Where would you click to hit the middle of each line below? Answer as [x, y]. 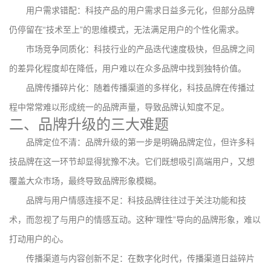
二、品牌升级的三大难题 [89, 124]
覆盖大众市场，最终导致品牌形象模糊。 [85, 181]
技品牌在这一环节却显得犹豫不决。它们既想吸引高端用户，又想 [132, 161]
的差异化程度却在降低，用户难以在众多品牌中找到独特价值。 [128, 68]
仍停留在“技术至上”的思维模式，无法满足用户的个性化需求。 [126, 29]
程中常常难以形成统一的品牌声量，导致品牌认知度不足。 [119, 107]
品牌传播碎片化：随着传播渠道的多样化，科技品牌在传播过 [140, 87]
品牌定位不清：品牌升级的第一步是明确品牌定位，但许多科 [140, 142]
